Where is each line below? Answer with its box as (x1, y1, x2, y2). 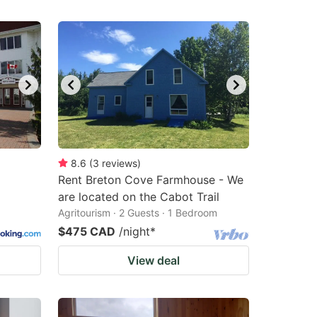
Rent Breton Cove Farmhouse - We (58, 173, 243, 187)
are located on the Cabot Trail (58, 190, 219, 204)
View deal (127, 253, 180, 267)
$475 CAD (58, 224, 115, 238)
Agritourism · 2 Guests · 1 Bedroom (58, 207, 217, 219)
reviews (102, 157, 137, 169)
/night (119, 224, 150, 238)
